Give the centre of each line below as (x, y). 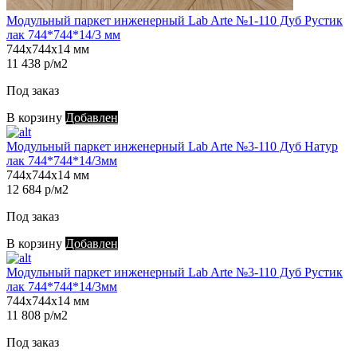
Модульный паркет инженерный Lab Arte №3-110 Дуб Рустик (175, 273)
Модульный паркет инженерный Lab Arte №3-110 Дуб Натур (172, 147)
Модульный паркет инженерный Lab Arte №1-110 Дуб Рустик (175, 21)
